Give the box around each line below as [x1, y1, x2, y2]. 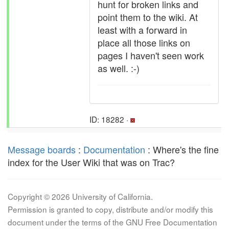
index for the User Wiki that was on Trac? [8, 155, 175, 169]
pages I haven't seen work [98, 49, 204, 62]
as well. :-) [98, 61, 140, 75]
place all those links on [98, 36, 190, 49]
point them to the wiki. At [98, 10, 198, 24]
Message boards [8, 143, 76, 156]
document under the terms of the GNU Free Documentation [8, 216, 217, 227]
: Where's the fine [145, 143, 219, 156]
